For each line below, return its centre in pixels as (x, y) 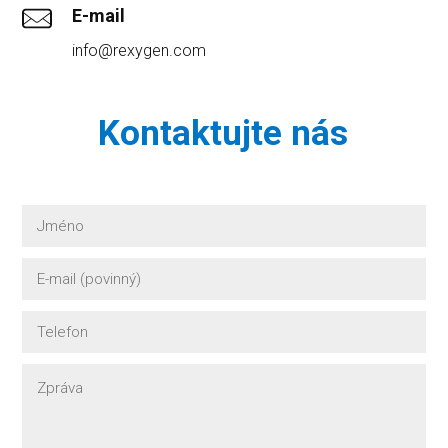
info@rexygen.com (139, 50)
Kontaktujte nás (223, 133)
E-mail (99, 16)
